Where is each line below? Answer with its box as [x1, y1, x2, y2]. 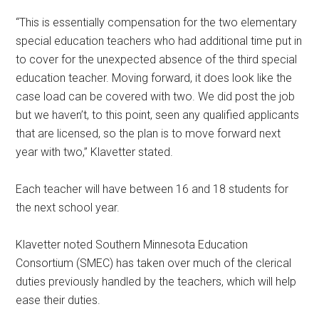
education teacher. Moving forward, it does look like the [16, 71, 293, 85]
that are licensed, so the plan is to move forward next [16, 127, 281, 141]
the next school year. [16, 201, 120, 215]
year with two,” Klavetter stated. [16, 145, 174, 159]
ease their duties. [16, 293, 101, 308]
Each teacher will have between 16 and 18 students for [16, 182, 289, 197]
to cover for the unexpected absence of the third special [16, 53, 298, 67]
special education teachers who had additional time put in [16, 34, 303, 48]
